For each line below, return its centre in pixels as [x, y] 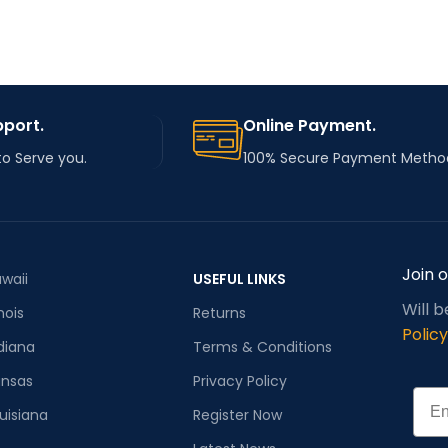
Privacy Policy [239, 381]
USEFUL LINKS [239, 279]
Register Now [237, 415]
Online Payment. [309, 126]
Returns [219, 313]
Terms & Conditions [262, 347]
